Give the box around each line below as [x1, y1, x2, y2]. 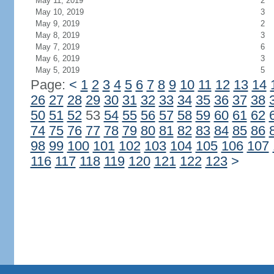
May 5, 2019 [35, 65, 80, 75]
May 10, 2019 [35, 7, 84, 17]
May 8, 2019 [35, 31, 80, 40]
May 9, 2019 [35, 19, 80, 28]
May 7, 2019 [35, 42, 80, 51]
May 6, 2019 [35, 54, 80, 63]
